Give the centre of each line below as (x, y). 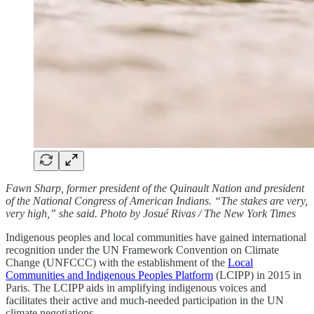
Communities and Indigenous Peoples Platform (109, 275)
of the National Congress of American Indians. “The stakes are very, (157, 201)
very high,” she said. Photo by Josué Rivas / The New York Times (151, 214)
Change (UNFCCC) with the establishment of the (117, 263)
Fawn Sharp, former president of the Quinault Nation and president (155, 189)
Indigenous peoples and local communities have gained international (156, 238)
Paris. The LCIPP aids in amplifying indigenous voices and (136, 288)
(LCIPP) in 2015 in (257, 275)
